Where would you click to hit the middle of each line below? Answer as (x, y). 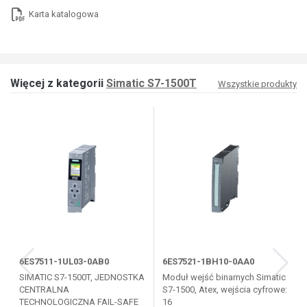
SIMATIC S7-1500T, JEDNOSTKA (82, 278)
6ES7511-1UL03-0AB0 (64, 261)
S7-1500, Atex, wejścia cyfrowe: (225, 290)
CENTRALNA (44, 290)
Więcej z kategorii (58, 84)
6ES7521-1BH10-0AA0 (208, 261)
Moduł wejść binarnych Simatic (224, 278)
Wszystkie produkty (257, 84)
